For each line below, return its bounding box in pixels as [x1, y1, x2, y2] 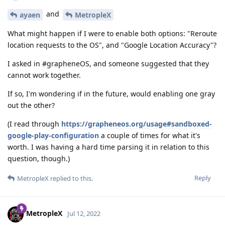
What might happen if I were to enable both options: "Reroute [8, 28, 217, 38]
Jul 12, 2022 [67, 209, 100, 218]
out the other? [8, 100, 55, 110]
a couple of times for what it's [99, 130, 200, 140]
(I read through [8, 119, 61, 129]
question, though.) [8, 153, 70, 163]
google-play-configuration [8, 130, 99, 140]
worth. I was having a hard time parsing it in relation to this [8, 142, 209, 152]
